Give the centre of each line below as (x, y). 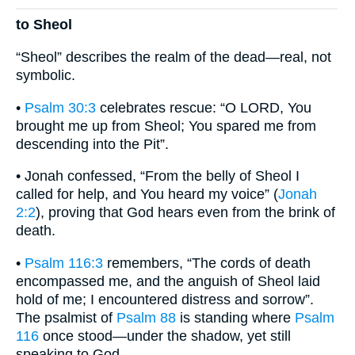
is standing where (235, 317)
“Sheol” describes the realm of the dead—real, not (174, 57)
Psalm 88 (146, 317)
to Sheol (44, 25)
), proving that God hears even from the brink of (185, 213)
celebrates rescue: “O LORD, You (204, 107)
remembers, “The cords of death (207, 263)
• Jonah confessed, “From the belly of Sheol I (158, 176)
